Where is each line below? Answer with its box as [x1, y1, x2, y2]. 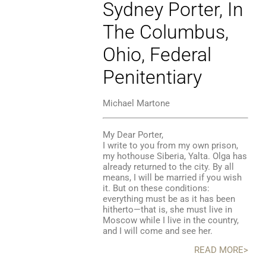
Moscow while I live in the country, [102, 214, 239, 226]
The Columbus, [102, 21, 229, 44]
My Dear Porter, [102, 129, 163, 140]
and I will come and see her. [102, 225, 213, 236]
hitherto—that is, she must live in [102, 204, 232, 215]
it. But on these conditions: [102, 182, 210, 194]
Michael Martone [102, 98, 170, 109]
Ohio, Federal [102, 43, 211, 66]
